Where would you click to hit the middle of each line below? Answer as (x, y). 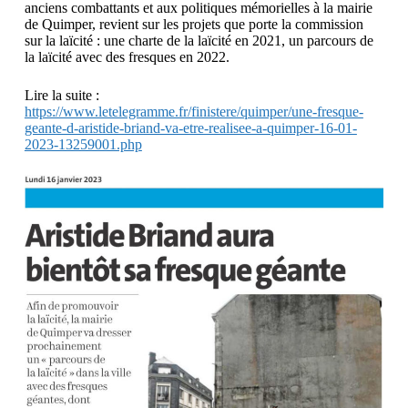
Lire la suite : (61, 95)
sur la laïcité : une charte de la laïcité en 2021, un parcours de (199, 40)
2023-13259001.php (83, 144)
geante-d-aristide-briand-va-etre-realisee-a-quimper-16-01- (190, 127)
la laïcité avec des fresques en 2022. (127, 56)
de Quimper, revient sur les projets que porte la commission (194, 24)
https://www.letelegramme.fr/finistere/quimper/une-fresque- (194, 111)
